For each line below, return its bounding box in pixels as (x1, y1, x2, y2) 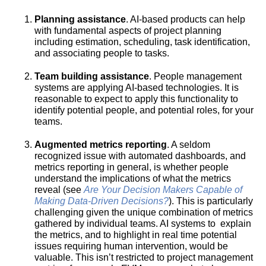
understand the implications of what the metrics (34, 173, 231, 183)
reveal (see (34, 185, 84, 195)
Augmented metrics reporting (34, 140, 167, 150)
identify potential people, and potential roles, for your (34, 105, 254, 115)
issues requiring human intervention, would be (34, 241, 228, 251)
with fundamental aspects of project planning (34, 26, 221, 36)
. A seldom (167, 140, 210, 150)
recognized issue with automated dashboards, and (34, 151, 246, 161)
